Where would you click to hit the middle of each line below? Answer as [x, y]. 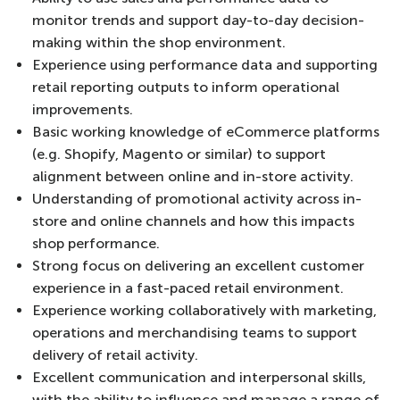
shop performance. [96, 243]
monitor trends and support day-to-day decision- [198, 20]
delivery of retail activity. [115, 355]
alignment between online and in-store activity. [193, 176]
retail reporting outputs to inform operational [186, 87]
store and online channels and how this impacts [193, 221]
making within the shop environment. [159, 42]
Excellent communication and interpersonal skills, [199, 377]
